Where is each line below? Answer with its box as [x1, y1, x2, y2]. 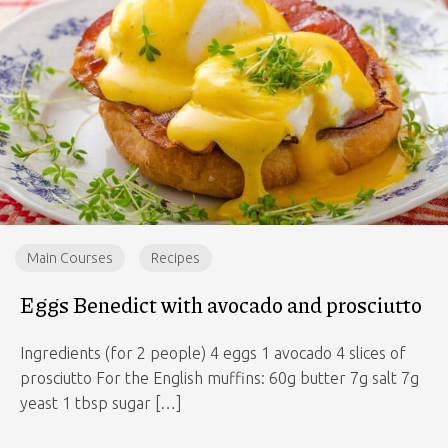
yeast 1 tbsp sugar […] [20, 394, 182, 412]
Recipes [151, 250, 200, 266]
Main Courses [27, 250, 113, 266]
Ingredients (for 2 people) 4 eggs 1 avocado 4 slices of [20, 344, 406, 362]
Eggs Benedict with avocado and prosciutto [20, 290, 422, 320]
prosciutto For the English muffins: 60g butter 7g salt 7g [20, 369, 419, 387]
